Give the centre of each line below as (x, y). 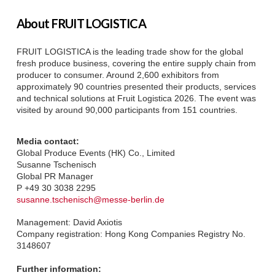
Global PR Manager (55, 176)
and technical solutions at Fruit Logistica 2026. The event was (136, 98)
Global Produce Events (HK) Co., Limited (95, 153)
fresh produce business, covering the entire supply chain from (136, 63)
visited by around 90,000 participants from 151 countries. (127, 110)
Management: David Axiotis (69, 223)
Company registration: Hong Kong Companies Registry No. (131, 234)
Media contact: (48, 141)
